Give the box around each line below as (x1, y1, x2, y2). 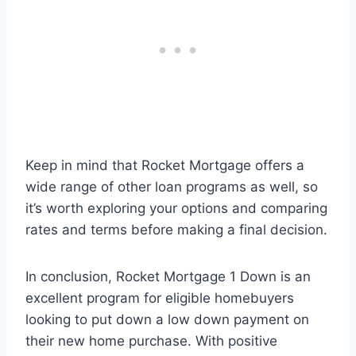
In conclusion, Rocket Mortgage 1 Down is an (25, 269, 311, 285)
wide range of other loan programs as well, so (25, 179, 318, 195)
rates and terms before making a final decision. (25, 222, 327, 238)
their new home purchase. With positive (25, 333, 277, 350)
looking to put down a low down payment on (25, 311, 309, 328)
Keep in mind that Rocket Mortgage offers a (25, 157, 304, 174)
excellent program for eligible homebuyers (25, 290, 294, 307)
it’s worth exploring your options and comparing (25, 200, 327, 217)
